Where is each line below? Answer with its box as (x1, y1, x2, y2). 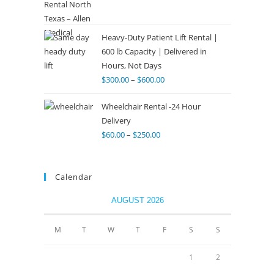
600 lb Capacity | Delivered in (102, 46, 207, 57)
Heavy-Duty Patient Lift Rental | (102, 32, 218, 43)
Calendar (55, 171, 92, 182)
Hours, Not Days (102, 60, 161, 71)
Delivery (102, 115, 131, 126)
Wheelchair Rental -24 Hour (102, 101, 201, 112)
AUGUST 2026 (111, 196, 164, 205)
